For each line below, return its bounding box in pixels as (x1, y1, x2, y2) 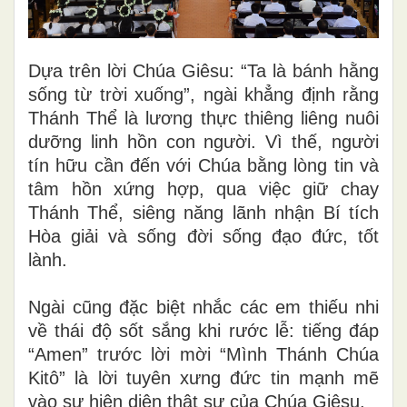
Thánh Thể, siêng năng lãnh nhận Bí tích (28, 202, 379, 223)
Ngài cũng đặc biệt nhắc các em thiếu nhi (28, 296, 379, 317)
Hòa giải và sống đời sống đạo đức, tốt (28, 225, 379, 246)
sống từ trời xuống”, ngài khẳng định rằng (28, 84, 379, 104)
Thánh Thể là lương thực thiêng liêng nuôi (28, 107, 379, 128)
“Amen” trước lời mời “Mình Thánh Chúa (28, 343, 379, 364)
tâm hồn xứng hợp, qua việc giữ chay (28, 178, 379, 199)
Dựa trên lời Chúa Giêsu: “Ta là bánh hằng (28, 60, 379, 81)
